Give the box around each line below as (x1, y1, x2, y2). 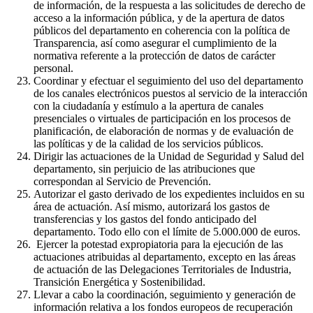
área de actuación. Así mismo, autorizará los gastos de (34, 200, 270, 212)
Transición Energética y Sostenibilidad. (34, 275, 205, 288)
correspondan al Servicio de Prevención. (34, 175, 211, 187)
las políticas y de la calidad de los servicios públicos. (34, 137, 263, 150)
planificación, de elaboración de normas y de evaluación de (34, 124, 293, 137)
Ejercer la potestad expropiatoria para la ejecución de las (34, 238, 283, 250)
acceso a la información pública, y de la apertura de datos (34, 11, 284, 24)
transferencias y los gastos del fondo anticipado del (34, 212, 256, 225)
